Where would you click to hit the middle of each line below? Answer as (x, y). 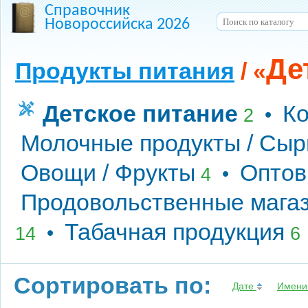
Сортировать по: (112, 286)
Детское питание (140, 113)
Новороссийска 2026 (117, 25)
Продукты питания (125, 71)
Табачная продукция (175, 232)
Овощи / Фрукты (108, 173)
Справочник (87, 11)
